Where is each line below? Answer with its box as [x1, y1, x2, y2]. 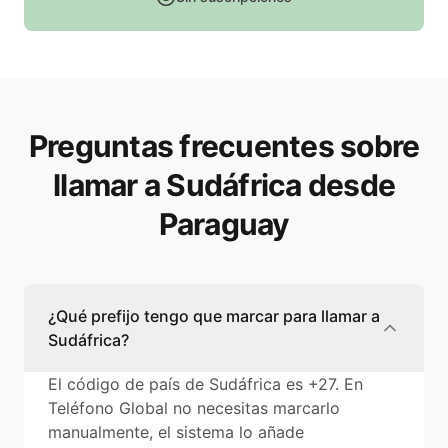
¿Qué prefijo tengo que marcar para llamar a [48, 306, 380, 327]
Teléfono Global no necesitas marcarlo [48, 398, 340, 419]
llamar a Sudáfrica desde [53, 167, 395, 204]
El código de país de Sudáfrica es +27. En [48, 374, 363, 395]
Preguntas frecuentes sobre [28, 128, 420, 165]
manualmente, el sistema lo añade [48, 422, 304, 443]
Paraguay [158, 206, 290, 243]
